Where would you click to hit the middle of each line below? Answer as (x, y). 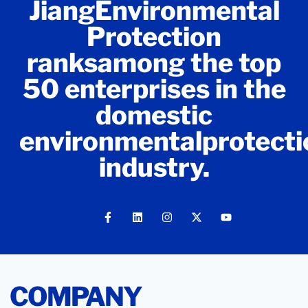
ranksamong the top (154, 63)
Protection (154, 37)
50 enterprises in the (154, 89)
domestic (154, 115)
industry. (154, 167)
